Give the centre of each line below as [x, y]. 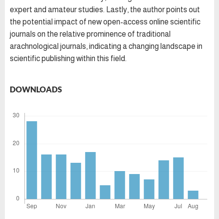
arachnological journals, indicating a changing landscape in [106, 46]
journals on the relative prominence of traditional [90, 34]
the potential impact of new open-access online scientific [105, 22]
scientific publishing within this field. [68, 59]
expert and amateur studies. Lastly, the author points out [105, 10]
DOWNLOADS [36, 89]
